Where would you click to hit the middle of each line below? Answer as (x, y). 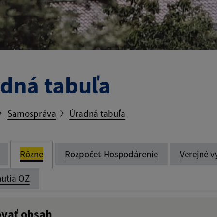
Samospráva (32, 114)
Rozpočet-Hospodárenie (111, 154)
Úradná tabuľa (97, 114)
